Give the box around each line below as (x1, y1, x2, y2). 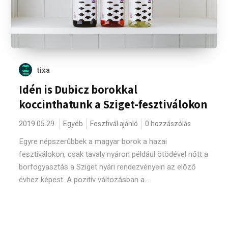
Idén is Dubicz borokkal (19, 82, 137, 97)
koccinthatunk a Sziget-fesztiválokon (19, 97, 207, 112)
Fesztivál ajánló (90, 119, 138, 129)
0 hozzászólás (145, 119, 191, 129)
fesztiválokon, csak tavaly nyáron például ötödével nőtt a (19, 149, 209, 160)
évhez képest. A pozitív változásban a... (19, 174, 150, 185)
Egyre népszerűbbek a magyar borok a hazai (19, 136, 167, 147)
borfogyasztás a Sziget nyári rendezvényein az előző (19, 161, 196, 173)
